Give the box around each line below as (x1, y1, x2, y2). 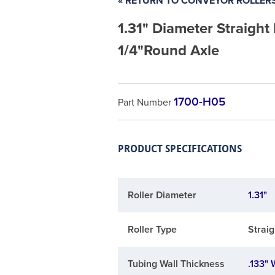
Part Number (117, 96, 174, 109)
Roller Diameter (127, 189, 196, 202)
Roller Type (127, 223, 177, 236)
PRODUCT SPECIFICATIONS (117, 143, 242, 155)
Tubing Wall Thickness (127, 258, 225, 271)
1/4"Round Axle (117, 42, 219, 60)
